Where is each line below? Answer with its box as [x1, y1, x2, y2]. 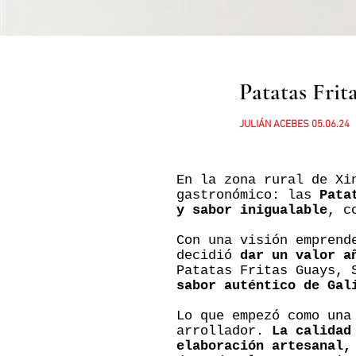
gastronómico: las [176, 188, 319, 203]
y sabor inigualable [176, 203, 327, 218]
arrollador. [176, 323, 272, 339]
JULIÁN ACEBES [239, 118, 309, 131]
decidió [176, 248, 240, 263]
